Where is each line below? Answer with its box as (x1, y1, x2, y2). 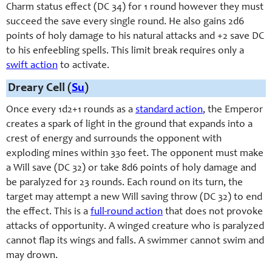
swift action (6, 61, 58, 71)
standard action (135, 105, 203, 115)
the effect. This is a (6, 207, 90, 217)
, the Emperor (203, 105, 263, 115)
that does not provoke (163, 207, 263, 217)
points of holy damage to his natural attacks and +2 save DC (6, 32, 264, 42)
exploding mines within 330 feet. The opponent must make (6, 149, 263, 159)
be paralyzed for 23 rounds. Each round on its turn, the (6, 178, 243, 188)
